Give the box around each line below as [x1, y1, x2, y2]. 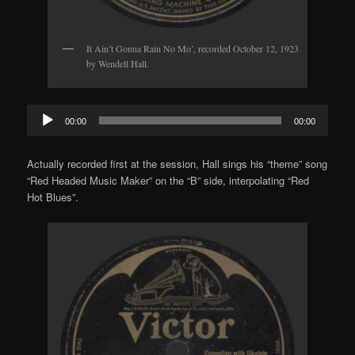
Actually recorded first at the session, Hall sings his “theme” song [27, 156, 328, 172]
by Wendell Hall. [86, 57, 149, 71]
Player [26, 121, 56, 137]
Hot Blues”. [27, 189, 79, 205]
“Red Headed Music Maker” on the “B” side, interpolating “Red [27, 173, 310, 189]
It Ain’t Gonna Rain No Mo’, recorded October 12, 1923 [86, 42, 299, 55]
